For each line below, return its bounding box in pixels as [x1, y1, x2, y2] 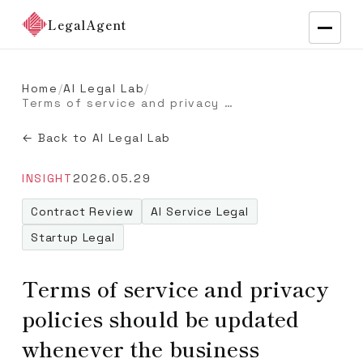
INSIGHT [21, 171, 73, 186]
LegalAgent [47, 15, 126, 33]
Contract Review [30, 204, 134, 219]
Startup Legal [30, 230, 115, 245]
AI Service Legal [151, 204, 249, 219]
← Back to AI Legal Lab [21, 130, 171, 145]
